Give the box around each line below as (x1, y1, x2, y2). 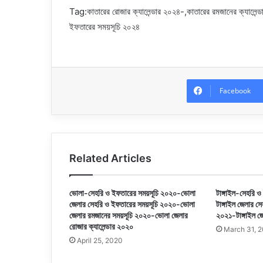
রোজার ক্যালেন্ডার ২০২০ (69, 221, 133, 231)
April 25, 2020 (77, 235, 123, 245)
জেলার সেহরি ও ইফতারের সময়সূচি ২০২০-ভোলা (69, 198, 195, 209)
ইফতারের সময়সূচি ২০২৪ (69, 21, 140, 32)
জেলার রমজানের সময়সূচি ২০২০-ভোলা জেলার (69, 210, 188, 220)
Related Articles (69, 151, 151, 164)
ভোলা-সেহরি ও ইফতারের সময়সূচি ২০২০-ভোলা (69, 187, 195, 198)
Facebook (219, 85, 251, 96)
